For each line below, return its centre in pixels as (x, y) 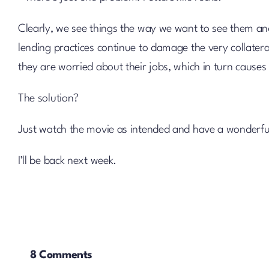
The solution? (48, 98)
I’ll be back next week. (67, 161)
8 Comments (61, 255)
